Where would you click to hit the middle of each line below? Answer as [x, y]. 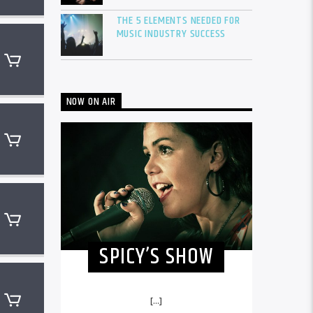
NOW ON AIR [91, 102]
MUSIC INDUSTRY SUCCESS [171, 34]
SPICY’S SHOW [156, 257]
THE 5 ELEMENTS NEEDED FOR [178, 20]
